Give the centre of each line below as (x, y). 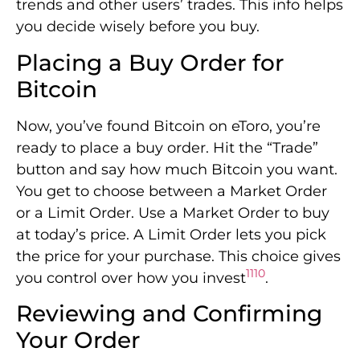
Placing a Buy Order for (150, 62)
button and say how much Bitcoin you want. (177, 169)
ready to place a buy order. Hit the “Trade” (167, 147)
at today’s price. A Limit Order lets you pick (171, 234)
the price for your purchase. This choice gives (178, 256)
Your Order (78, 340)
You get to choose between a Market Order (172, 191)
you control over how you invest (131, 278)
